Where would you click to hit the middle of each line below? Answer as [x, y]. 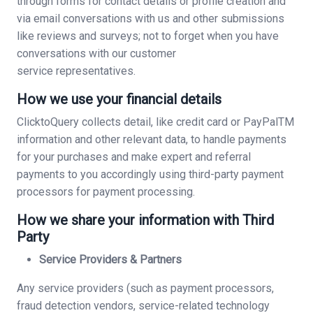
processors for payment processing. [106, 192]
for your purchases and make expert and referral [134, 157]
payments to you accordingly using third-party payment [150, 174]
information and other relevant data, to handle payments [152, 139]
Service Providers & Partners [110, 260]
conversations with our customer [96, 53]
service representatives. [76, 71]
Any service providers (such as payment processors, [145, 288]
